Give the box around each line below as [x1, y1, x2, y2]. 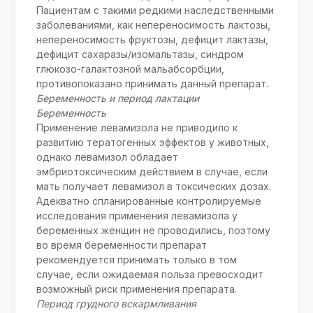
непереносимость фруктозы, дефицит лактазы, [36, 34, 269, 46]
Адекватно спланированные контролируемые [36, 195, 262, 208]
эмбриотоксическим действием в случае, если [36, 166, 268, 178]
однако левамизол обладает [36, 151, 179, 163]
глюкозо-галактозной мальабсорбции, [36, 63, 225, 75]
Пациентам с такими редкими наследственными [36, 4, 275, 17]
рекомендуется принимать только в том [36, 254, 238, 266]
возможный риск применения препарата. [36, 283, 238, 296]
